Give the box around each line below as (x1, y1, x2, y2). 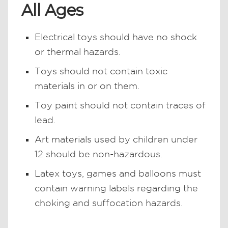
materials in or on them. (35, 80, 139, 91)
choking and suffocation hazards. (35, 197, 183, 208)
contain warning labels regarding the (35, 183, 198, 193)
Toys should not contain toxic (35, 66, 167, 76)
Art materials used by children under (35, 134, 197, 144)
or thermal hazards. (35, 46, 121, 56)
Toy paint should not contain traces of (35, 100, 206, 110)
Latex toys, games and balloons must (35, 168, 201, 178)
